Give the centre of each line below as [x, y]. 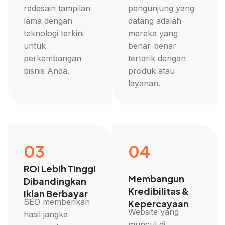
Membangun [156, 178]
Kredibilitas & [159, 191]
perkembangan [52, 58]
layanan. [144, 83]
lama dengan [48, 20]
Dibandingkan [55, 181]
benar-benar [152, 45]
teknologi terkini [53, 33]
